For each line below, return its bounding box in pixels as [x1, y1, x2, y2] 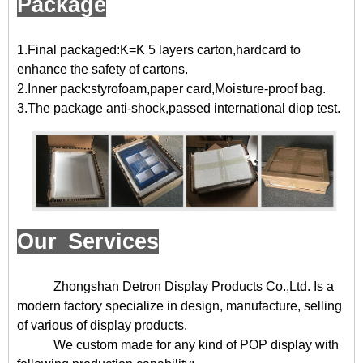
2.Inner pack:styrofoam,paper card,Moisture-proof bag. [17, 82, 326, 96]
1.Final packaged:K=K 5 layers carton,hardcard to [17, 43, 301, 58]
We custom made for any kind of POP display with [53, 338, 339, 352]
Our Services [17, 229, 159, 254]
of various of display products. [17, 318, 187, 333]
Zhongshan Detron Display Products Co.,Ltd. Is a [53, 280, 334, 294]
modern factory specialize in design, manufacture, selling [17, 299, 342, 314]
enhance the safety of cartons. [17, 62, 188, 77]
